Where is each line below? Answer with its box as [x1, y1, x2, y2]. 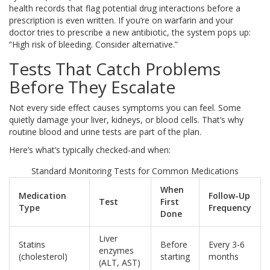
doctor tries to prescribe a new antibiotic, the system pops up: [9, 27, 251, 39]
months [209, 251, 239, 263]
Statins [19, 239, 45, 251]
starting [160, 251, 190, 263]
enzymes [99, 245, 134, 257]
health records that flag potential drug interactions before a [9, 2, 240, 14]
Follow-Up [209, 190, 250, 202]
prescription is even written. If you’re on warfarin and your [9, 14, 233, 27]
